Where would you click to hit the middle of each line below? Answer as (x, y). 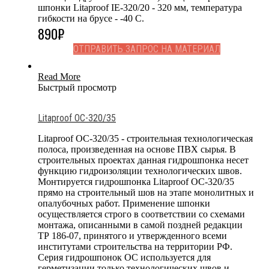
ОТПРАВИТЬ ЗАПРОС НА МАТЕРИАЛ (147, 49)
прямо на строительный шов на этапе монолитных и (146, 192)
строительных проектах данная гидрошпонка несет (143, 160)
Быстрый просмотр (77, 87)
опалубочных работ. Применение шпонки (124, 203)
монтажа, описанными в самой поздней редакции (140, 225)
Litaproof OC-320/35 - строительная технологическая (145, 138)
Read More (59, 76)
